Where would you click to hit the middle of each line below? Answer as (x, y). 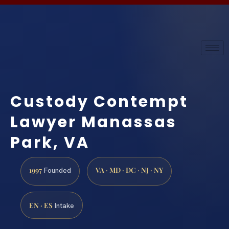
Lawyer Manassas (94, 122)
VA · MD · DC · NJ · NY (129, 170)
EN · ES (41, 205)
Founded (56, 170)
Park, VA (50, 143)
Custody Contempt (99, 102)
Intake (63, 206)
